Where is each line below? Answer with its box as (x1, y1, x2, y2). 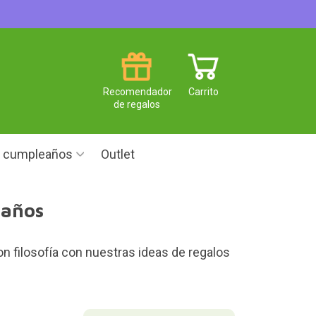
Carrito (188, 85, 219, 97)
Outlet (101, 147, 135, 162)
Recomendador (103, 85, 172, 97)
